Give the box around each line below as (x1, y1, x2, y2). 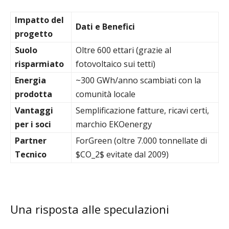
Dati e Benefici (76, 21, 135, 32)
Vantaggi (15, 105, 53, 116)
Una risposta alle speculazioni (10, 201, 169, 217)
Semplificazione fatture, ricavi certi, (76, 105, 209, 116)
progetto (15, 28, 53, 39)
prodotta (15, 88, 52, 100)
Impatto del (15, 14, 64, 26)
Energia (15, 75, 46, 86)
